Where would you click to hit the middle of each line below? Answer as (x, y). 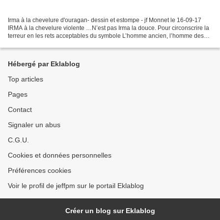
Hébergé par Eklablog (44, 64)
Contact (20, 110)
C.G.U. (18, 140)
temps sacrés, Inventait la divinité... (54, 44)
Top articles (26, 79)
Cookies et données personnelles (60, 155)
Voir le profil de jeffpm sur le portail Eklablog (76, 186)
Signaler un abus (34, 125)
